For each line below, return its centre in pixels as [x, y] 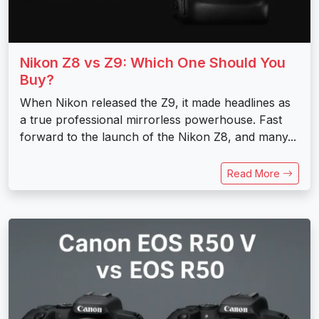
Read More [255, 173]
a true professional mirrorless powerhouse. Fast [151, 119]
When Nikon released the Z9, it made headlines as [155, 102]
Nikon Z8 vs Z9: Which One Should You [153, 62]
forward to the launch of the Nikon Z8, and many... [158, 136]
